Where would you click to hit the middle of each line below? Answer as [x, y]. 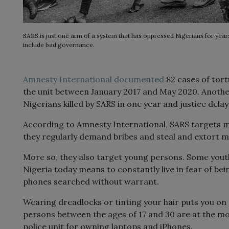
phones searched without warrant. [91, 182]
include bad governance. [59, 45]
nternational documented [113, 79]
